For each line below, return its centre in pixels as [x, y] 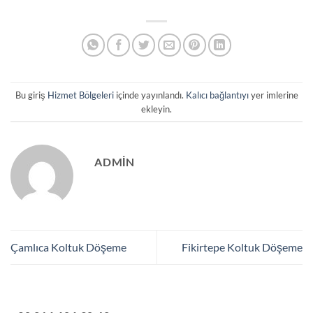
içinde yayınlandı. [150, 95]
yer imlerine [273, 95]
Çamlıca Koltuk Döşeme [68, 247]
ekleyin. [156, 109]
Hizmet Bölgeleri [80, 95]
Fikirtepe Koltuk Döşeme [242, 247]
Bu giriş [31, 95]
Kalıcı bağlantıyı [217, 95]
